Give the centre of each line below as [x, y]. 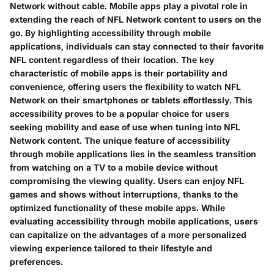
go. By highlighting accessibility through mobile [110, 33]
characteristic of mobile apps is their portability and [119, 73]
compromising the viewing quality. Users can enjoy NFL [127, 181]
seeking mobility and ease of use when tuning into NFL [125, 127]
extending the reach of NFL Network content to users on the [135, 20]
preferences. [36, 262]
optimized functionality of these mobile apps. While [117, 208]
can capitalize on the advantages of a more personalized [128, 235]
